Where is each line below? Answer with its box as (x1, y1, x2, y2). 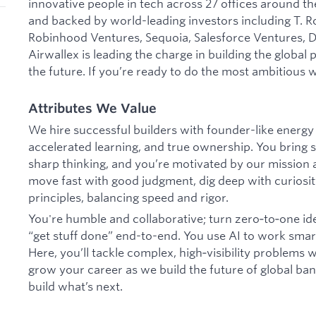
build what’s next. (28, 278, 123, 293)
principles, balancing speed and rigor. (28, 190, 229, 205)
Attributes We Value (28, 100, 157, 116)
